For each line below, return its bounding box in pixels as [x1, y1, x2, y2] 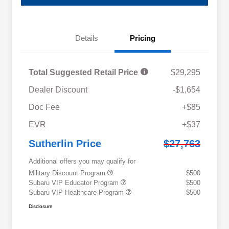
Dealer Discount [29, 85, 87, 95]
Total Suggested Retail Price [29, 68, 140, 77]
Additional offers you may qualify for [29, 157, 135, 166]
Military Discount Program [29, 169, 107, 177]
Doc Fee [29, 103, 60, 112]
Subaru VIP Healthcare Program [29, 189, 126, 197]
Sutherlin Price [29, 138, 101, 150]
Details [75, 34, 98, 43]
